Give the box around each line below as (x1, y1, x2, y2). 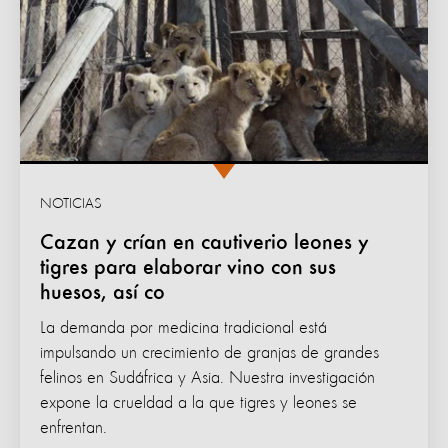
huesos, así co (40, 282, 165, 305)
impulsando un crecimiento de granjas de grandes (40, 344, 379, 363)
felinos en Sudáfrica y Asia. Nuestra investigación (40, 369, 375, 388)
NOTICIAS (40, 197, 102, 213)
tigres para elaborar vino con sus (40, 257, 336, 280)
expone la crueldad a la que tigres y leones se (40, 394, 357, 413)
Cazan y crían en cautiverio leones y (40, 232, 369, 255)
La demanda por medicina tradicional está (40, 319, 327, 338)
